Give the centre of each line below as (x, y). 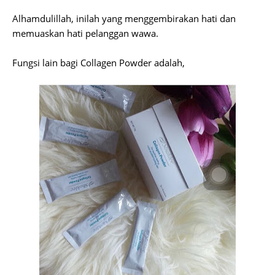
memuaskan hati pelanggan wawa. (85, 33)
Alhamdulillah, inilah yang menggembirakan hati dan (124, 18)
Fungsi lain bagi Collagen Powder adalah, (100, 63)
